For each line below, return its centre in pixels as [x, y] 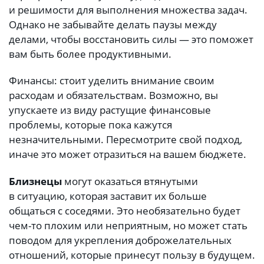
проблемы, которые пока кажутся [90, 125]
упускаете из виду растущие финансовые [110, 110]
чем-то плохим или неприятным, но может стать [128, 225]
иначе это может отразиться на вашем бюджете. [128, 154]
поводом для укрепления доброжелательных [120, 240]
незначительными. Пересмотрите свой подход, [126, 140]
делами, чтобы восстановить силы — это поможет [131, 39]
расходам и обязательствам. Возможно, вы [113, 95]
